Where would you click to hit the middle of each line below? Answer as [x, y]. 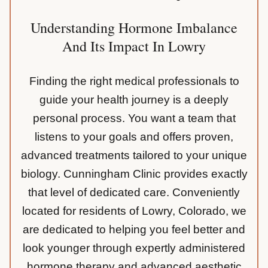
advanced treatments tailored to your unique [134, 156]
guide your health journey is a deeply [134, 100]
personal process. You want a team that [134, 118]
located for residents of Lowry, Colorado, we [134, 211]
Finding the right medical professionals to [134, 81]
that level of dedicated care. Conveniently [134, 193]
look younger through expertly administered [134, 248]
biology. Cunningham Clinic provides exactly [134, 174]
